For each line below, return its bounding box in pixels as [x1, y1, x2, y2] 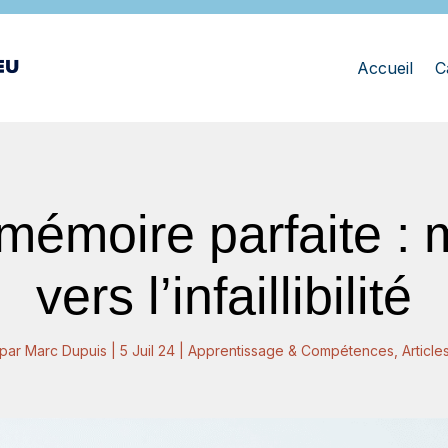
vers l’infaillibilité [36, 266, 412, 325]
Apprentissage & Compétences [187, 341, 394, 359]
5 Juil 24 [119, 341, 175, 359]
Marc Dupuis [24, 341, 107, 359]
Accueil [356, 58, 413, 78]
